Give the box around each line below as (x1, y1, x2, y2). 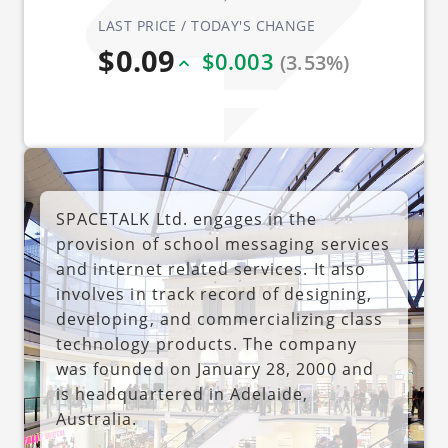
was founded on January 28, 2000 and (56, 358, 374, 380)
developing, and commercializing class (56, 308, 383, 330)
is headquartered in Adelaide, (56, 383, 309, 405)
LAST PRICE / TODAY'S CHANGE (98, 16, 316, 35)
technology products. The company (56, 333, 357, 355)
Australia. (56, 408, 138, 430)
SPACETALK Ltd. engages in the (56, 208, 318, 230)
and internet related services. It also (56, 258, 366, 280)
